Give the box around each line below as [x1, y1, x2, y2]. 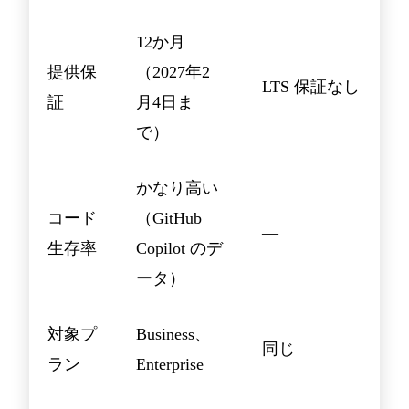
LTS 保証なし [262, 78, 360, 97]
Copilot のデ [136, 239, 223, 258]
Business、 [136, 325, 211, 344]
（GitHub [136, 209, 202, 228]
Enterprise [136, 355, 204, 374]
